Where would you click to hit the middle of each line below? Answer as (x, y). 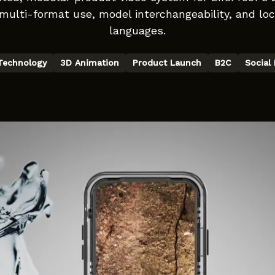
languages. (137, 30)
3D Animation (89, 63)
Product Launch (167, 63)
